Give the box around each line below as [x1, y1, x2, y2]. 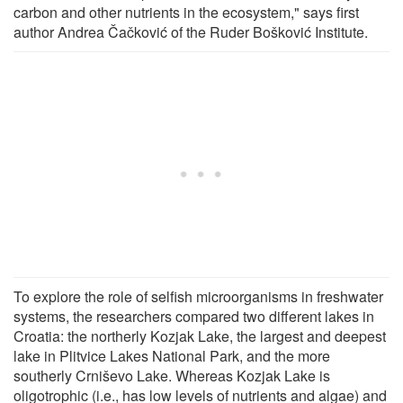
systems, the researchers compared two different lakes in [13, 305, 374, 327]
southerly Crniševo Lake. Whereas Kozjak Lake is [13, 364, 330, 386]
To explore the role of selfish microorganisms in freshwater [13, 285, 383, 307]
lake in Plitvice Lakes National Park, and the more [13, 345, 330, 366]
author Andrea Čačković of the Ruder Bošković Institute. [13, 21, 368, 42]
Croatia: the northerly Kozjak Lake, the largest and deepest [13, 325, 386, 346]
